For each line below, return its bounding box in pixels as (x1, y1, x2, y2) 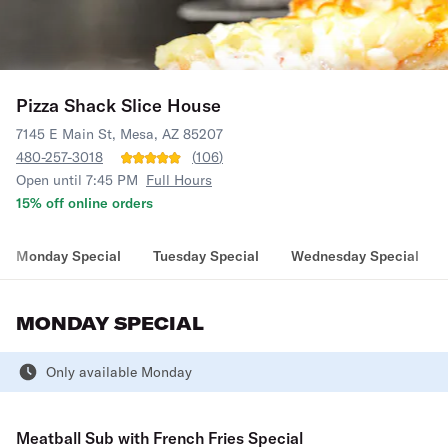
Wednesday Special (291, 247, 419, 265)
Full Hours (146, 171, 212, 189)
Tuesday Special (153, 247, 259, 265)
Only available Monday (46, 363, 192, 381)
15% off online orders (16, 194, 153, 212)
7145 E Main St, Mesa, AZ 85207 (16, 125, 223, 143)
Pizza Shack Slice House (16, 94, 221, 117)
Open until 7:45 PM (16, 171, 138, 189)
